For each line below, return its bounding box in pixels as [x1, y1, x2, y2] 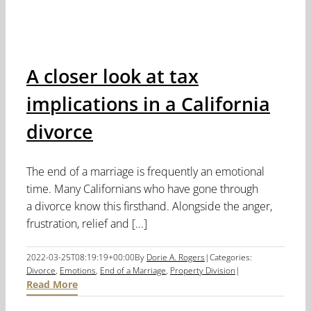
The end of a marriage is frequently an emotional [26, 164, 264, 180]
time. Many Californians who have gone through [26, 181, 258, 197]
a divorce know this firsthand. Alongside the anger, [26, 199, 272, 215]
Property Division [170, 264, 235, 277]
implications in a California [26, 91, 270, 117]
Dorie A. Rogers [146, 251, 205, 264]
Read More [26, 278, 78, 292]
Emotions [60, 264, 96, 277]
